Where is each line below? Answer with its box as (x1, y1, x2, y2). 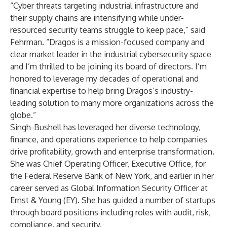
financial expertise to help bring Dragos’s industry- (10, 86, 193, 96)
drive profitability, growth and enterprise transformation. (10, 146, 214, 157)
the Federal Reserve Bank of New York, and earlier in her (10, 171, 214, 181)
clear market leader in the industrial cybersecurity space (10, 49, 211, 59)
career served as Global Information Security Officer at (10, 183, 208, 193)
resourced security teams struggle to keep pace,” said (10, 25, 205, 35)
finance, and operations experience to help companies (10, 134, 207, 144)
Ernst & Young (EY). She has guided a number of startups (10, 195, 215, 205)
